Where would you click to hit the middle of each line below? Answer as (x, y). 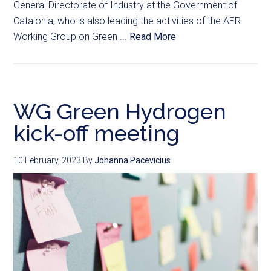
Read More (153, 37)
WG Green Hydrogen (120, 112)
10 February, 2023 (47, 161)
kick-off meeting (97, 133)
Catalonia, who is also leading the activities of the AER (127, 21)
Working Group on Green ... (72, 37)
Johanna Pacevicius (133, 161)
